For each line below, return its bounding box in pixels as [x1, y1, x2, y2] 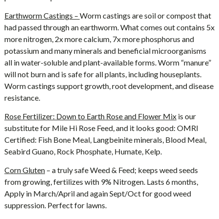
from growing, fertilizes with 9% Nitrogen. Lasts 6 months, [4, 177, 198, 186]
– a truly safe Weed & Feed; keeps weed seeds [44, 165, 198, 175]
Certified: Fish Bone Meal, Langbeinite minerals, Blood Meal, [4, 135, 206, 144]
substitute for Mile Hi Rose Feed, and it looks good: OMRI [4, 123, 198, 132]
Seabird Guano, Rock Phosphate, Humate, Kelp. [4, 147, 162, 156]
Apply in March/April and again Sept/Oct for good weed [4, 189, 191, 198]
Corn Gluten [4, 165, 45, 175]
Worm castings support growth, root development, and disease [4, 81, 214, 90]
